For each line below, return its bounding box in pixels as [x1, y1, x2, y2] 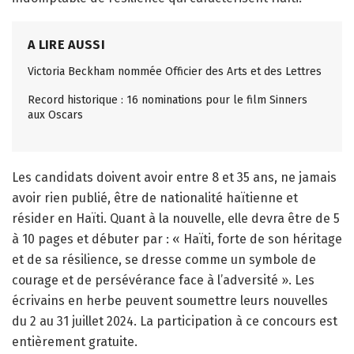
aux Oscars [28, 107, 83, 122]
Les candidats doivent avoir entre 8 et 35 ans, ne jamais [12, 169, 337, 185]
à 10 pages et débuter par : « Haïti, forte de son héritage [12, 231, 342, 247]
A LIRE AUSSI [28, 36, 105, 52]
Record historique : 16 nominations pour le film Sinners [28, 92, 307, 107]
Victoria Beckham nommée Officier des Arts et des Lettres [28, 64, 322, 78]
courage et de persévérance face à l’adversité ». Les [12, 272, 314, 288]
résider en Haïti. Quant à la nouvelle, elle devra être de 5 [12, 210, 340, 226]
